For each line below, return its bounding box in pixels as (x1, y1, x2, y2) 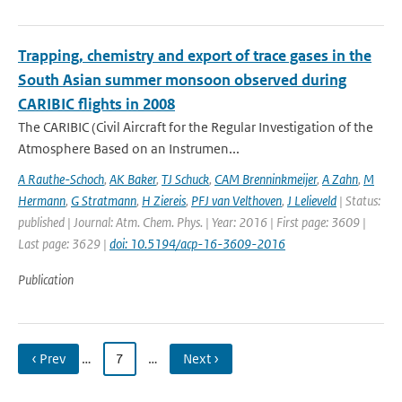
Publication (18, 271, 74, 288)
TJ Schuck (162, 170, 209, 188)
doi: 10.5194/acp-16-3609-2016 (109, 235, 285, 252)
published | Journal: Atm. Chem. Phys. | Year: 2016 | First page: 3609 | (18, 214, 366, 231)
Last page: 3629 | (18, 235, 109, 252)
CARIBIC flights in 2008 (18, 94, 175, 114)
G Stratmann (71, 192, 136, 209)
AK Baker (109, 170, 156, 188)
